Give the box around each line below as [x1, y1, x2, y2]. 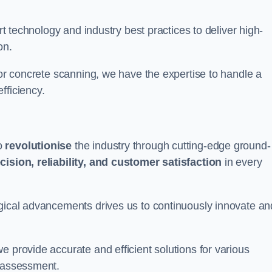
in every [222, 156, 262, 168]
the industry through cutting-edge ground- [72, 140, 271, 152]
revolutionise [5, 140, 72, 152]
